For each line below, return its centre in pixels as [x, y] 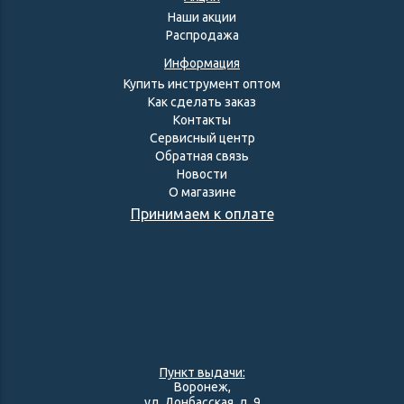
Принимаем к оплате [202, 214]
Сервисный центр [202, 138]
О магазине [202, 192]
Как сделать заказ [202, 102]
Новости [202, 174]
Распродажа [202, 35]
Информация [202, 63]
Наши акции [202, 17]
